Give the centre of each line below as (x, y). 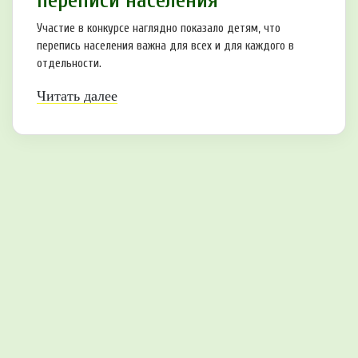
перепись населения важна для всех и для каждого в (165, 46)
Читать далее (77, 95)
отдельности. (69, 63)
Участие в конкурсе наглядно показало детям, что (159, 28)
